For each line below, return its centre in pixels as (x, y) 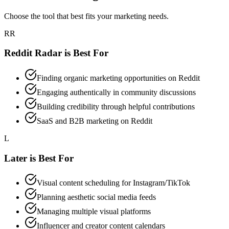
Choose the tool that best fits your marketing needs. (86, 16)
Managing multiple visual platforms (94, 212)
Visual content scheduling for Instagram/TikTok (113, 183)
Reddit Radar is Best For (56, 53)
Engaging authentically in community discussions (116, 92)
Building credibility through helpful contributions (116, 107)
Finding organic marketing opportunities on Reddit (118, 78)
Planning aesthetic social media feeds (96, 197)
